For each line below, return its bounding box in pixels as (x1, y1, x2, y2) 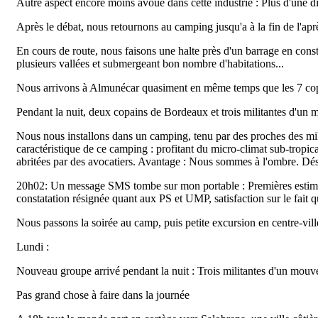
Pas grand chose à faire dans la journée (16, 289, 190, 301)
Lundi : (16, 241, 49, 253)
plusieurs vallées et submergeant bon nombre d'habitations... (16, 57, 284, 70)
